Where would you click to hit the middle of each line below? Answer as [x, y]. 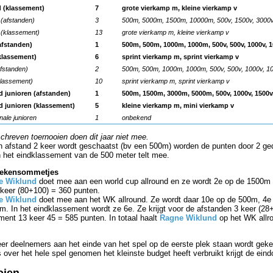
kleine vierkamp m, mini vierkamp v [178, 106]
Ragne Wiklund [188, 218]
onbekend [136, 118]
